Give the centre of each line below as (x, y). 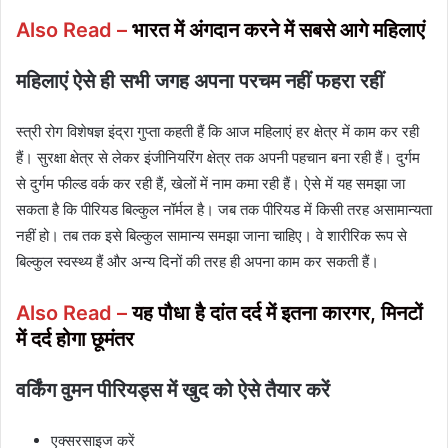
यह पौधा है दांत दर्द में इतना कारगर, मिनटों (277, 312)
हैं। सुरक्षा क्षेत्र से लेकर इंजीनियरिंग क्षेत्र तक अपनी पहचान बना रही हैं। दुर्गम (218, 157)
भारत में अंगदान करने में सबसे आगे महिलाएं (278, 29)
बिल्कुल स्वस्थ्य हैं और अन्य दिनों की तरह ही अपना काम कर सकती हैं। (197, 261)
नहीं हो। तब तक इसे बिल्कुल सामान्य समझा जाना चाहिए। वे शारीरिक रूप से (211, 235)
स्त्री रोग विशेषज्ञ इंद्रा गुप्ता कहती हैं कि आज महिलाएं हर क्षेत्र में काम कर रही (217, 131)
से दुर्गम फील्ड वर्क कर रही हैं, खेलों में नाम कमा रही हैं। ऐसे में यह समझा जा (210, 183)
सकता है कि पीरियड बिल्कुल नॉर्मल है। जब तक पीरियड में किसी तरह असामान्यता (224, 209)
